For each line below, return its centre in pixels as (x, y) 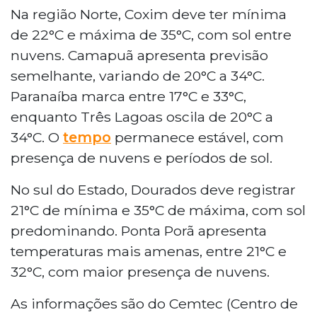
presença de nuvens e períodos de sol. (142, 157)
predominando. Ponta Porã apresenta (139, 230)
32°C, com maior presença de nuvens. (140, 271)
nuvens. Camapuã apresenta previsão (139, 55)
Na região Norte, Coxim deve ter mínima (149, 14)
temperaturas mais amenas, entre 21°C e (149, 251)
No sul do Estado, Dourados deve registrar (153, 189)
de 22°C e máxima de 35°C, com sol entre (151, 34)
